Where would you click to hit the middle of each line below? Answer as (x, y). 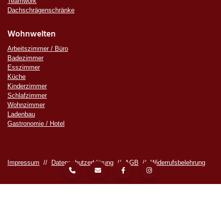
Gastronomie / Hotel (36, 123)
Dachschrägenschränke (41, 10)
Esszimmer (24, 67)
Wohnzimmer (26, 105)
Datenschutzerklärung (82, 162)
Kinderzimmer (27, 86)
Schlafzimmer (27, 95)
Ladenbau (21, 114)
